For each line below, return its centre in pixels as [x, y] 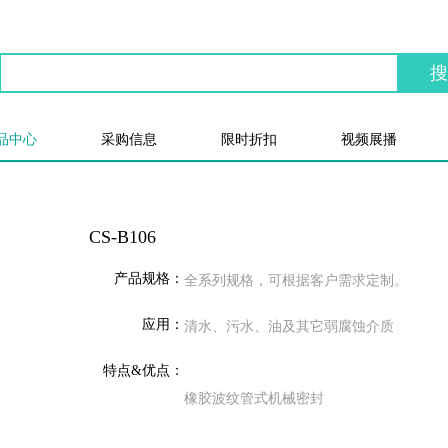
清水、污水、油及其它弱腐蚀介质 [289, 326]
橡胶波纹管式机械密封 [254, 398]
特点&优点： [143, 370]
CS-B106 [122, 237]
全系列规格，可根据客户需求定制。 [296, 280]
